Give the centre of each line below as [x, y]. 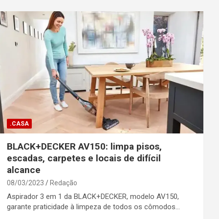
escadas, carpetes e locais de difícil [84, 158]
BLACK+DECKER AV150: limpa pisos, [84, 147]
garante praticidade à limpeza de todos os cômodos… [93, 207]
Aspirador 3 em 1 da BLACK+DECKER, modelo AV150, [93, 197]
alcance [23, 170]
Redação [63, 183]
